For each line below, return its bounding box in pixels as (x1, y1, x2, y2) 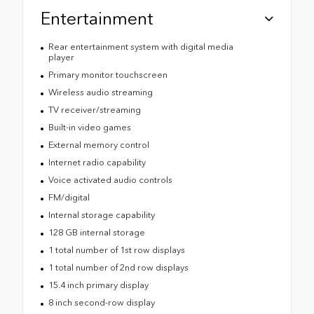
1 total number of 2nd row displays (48, 262, 189, 273)
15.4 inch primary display (48, 280, 149, 291)
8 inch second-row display (48, 297, 155, 308)
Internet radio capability (48, 157, 146, 168)
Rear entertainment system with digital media (48, 41, 233, 53)
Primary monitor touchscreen (48, 69, 168, 81)
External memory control (48, 139, 149, 151)
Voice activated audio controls (48, 175, 172, 186)
